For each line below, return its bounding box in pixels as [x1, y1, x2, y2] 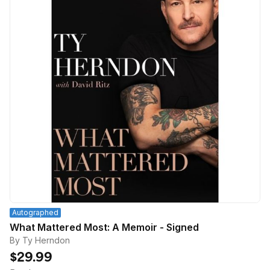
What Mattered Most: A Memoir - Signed [112, 221, 199, 234]
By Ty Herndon [10, 235, 70, 246]
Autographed [12, 208, 58, 218]
